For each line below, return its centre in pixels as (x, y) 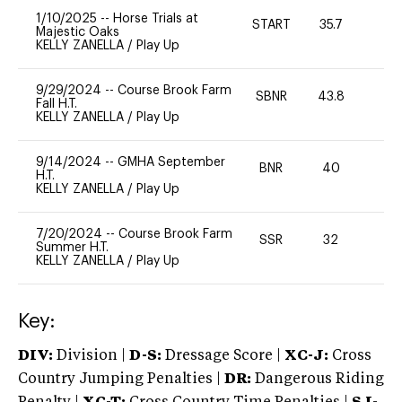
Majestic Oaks (78, 32)
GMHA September (171, 162)
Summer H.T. (72, 247)
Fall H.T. (57, 104)
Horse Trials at (156, 18)
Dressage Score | (221, 356)
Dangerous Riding (318, 379)
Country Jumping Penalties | (119, 379)
